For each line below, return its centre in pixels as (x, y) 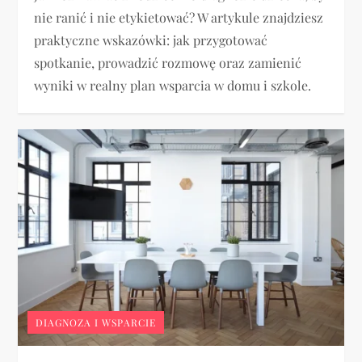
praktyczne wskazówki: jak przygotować (151, 40)
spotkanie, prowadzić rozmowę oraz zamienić (168, 62)
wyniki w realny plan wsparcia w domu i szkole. (173, 85)
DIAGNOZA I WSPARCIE (96, 323)
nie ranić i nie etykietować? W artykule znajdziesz (179, 17)
